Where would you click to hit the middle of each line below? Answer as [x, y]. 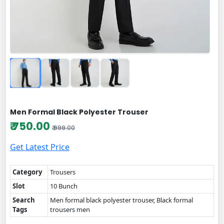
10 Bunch [64, 186]
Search [24, 200]
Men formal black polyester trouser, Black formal [121, 200]
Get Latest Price [40, 147]
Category [27, 172]
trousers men [70, 209]
